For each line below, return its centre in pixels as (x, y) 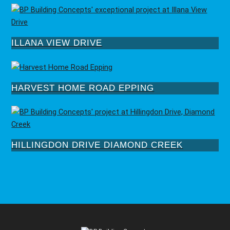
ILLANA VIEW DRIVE (57, 43)
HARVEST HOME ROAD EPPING (83, 88)
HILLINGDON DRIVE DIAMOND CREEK (97, 145)
